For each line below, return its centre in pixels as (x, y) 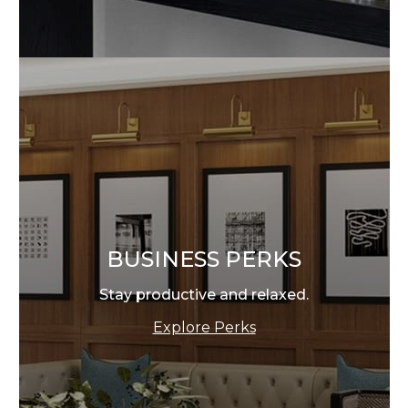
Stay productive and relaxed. (204, 295)
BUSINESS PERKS (204, 259)
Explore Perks (204, 327)
